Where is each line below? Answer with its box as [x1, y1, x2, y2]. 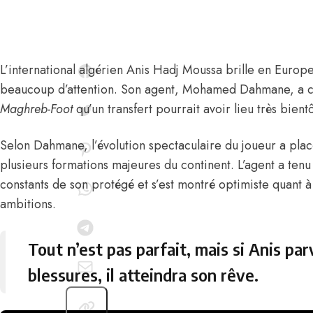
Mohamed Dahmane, [182, 80, 294, 99]
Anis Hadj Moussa [126, 61, 222, 80]
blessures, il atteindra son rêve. [28, 264, 259, 286]
